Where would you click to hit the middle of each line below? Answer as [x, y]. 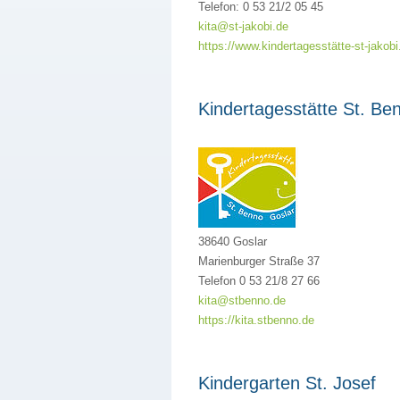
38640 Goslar [233, 242]
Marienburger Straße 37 [259, 261]
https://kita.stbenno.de [256, 320]
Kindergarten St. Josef [287, 383]
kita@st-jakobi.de [243, 26]
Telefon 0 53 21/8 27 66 [259, 281]
